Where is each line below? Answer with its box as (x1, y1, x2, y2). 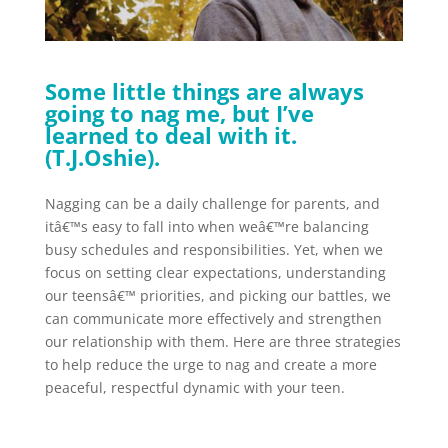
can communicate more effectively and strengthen (44, 308, 382, 328)
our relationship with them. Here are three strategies (44, 331, 401, 351)
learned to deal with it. (44, 119, 297, 150)
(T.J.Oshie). (44, 141, 160, 172)
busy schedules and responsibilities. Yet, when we (44, 239, 383, 259)
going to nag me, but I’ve (44, 97, 314, 128)
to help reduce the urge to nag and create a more (44, 354, 377, 374)
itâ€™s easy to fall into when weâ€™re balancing (44, 216, 369, 236)
